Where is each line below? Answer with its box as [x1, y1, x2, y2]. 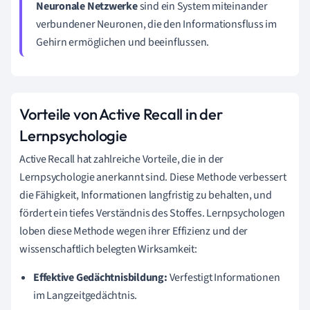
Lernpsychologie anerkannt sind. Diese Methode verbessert [19, 169, 286, 185]
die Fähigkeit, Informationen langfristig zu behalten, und [19, 187, 272, 203]
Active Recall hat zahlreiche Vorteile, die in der [19, 151, 224, 167]
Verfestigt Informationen [167, 269, 280, 285]
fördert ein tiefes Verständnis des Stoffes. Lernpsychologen [19, 205, 286, 221]
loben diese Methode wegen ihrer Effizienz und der [19, 223, 248, 239]
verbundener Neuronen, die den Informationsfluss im [36, 16, 277, 32]
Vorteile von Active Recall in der [19, 104, 223, 124]
